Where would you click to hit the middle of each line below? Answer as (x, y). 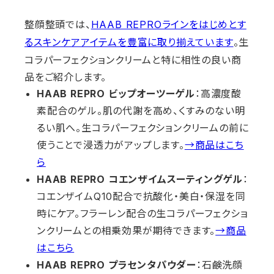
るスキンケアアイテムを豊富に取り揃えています (129, 43)
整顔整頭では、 (58, 24)
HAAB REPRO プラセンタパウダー (117, 265)
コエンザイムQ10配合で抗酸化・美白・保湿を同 (141, 197)
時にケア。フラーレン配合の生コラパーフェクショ (143, 214)
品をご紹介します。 (66, 77)
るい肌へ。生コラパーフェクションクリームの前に (143, 128)
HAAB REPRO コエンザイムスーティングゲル (140, 180)
